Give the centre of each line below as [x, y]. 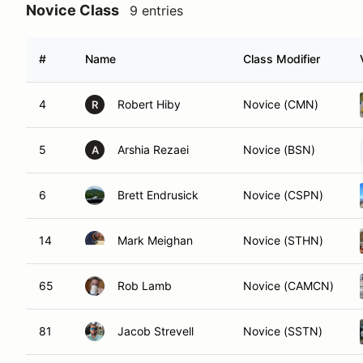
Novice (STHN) [283, 240]
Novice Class [73, 10]
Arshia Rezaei [153, 149]
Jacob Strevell [156, 331]
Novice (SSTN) [283, 331]
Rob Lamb [145, 286]
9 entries [156, 11]
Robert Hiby [149, 104]
